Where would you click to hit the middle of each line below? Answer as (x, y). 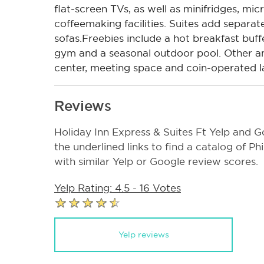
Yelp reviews (143, 234)
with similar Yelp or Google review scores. (156, 162)
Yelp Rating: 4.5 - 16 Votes (118, 189)
